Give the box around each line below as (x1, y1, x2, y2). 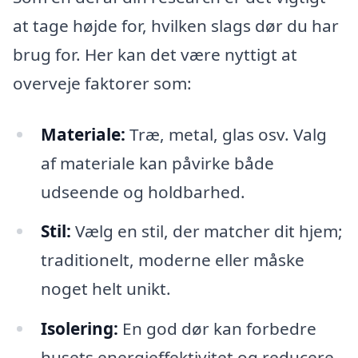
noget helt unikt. (40, 277, 171, 300)
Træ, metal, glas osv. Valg (125, 122, 327, 145)
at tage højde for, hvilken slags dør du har (13, 14, 339, 37)
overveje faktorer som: (13, 71, 192, 94)
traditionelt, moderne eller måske (40, 249, 304, 272)
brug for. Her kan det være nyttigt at (13, 42, 297, 66)
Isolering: (40, 317, 118, 340)
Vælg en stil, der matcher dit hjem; (70, 220, 343, 243)
